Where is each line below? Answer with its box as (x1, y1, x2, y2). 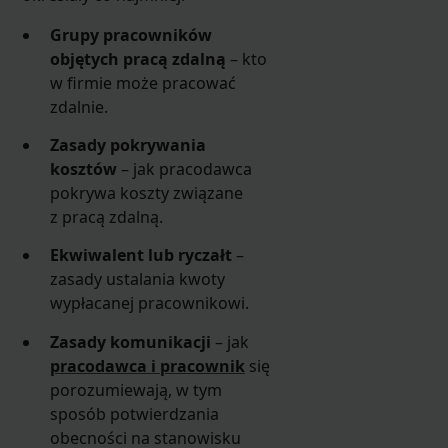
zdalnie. (50, 95, 109, 118)
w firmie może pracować (50, 71, 237, 94)
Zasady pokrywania (50, 134, 207, 157)
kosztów (50, 158, 118, 181)
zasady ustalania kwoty (50, 268, 226, 291)
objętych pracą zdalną (50, 47, 227, 70)
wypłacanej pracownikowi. (50, 292, 250, 315)
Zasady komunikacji (50, 330, 212, 353)
